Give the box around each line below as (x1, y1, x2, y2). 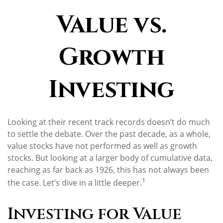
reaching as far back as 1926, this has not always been (7, 164, 209, 175)
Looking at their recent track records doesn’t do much (7, 116, 210, 127)
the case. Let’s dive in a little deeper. (7, 177, 142, 189)
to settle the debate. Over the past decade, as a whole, (7, 128, 211, 139)
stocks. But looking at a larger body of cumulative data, (7, 152, 213, 163)
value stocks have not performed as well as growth (7, 140, 197, 151)
